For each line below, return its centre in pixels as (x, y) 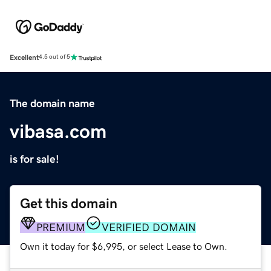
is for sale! (34, 159)
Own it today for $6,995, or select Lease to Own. (124, 246)
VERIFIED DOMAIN (149, 227)
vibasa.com (58, 131)
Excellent (24, 57)
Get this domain (69, 203)
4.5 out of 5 (54, 57)
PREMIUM (61, 227)
